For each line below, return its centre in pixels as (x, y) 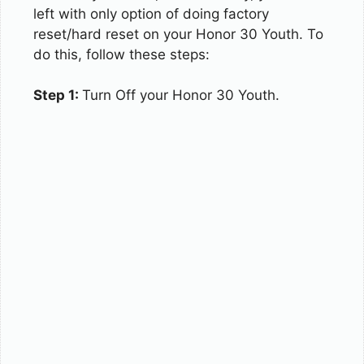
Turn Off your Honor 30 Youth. (181, 95)
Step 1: (58, 95)
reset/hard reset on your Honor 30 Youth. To (178, 34)
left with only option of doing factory (151, 13)
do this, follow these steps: (121, 54)
